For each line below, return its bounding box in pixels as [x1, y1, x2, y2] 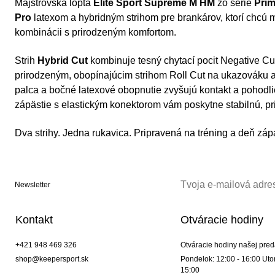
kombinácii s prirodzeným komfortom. [15, 27, 176, 38]
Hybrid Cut [37, 55, 88, 66]
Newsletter [15, 180, 50, 190]
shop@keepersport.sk [15, 255, 88, 264]
